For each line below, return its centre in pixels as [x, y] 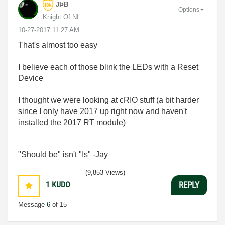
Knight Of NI [61, 17]
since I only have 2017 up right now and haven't [102, 111]
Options [189, 10]
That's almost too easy [58, 45]
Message [32, 204]
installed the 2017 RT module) [72, 122]
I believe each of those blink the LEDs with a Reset [108, 67]
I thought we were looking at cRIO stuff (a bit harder [108, 100]
